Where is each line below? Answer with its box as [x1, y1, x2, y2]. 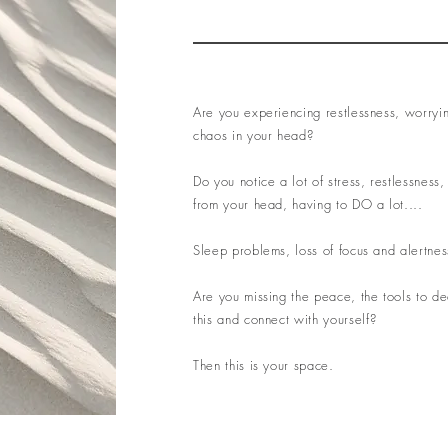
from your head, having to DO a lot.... [193, 195, 423, 213]
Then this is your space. [193, 356, 334, 374]
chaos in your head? [193, 126, 314, 144]
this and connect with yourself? [193, 310, 378, 328]
